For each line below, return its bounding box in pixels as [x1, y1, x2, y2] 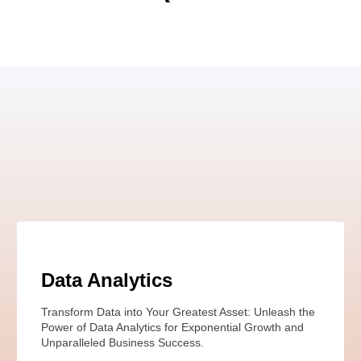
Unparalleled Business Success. [40, 335, 204, 349]
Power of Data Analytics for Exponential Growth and [40, 320, 304, 334]
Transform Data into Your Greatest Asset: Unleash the [40, 305, 315, 318]
